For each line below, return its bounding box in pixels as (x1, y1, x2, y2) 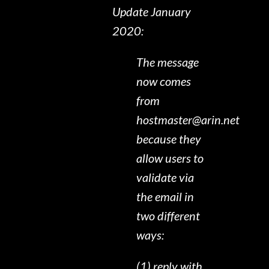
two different (136, 208, 201, 223)
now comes (136, 74, 192, 89)
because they (136, 131, 202, 147)
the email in (136, 189, 195, 204)
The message (136, 55, 199, 70)
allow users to (136, 151, 204, 166)
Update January (112, 4, 192, 19)
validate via (136, 170, 195, 185)
